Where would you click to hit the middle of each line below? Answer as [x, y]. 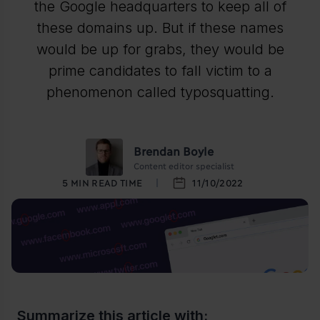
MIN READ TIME [107, 182]
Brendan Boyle [174, 150]
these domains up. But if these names [160, 27]
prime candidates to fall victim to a [160, 70]
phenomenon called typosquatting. [160, 92]
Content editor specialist [184, 165]
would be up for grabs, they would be [160, 49]
